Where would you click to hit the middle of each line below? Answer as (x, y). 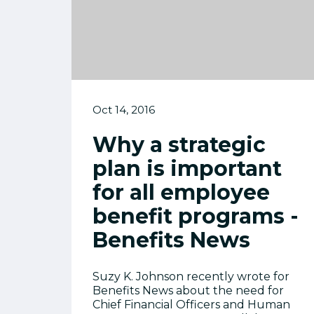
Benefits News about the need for (188, 291)
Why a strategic (179, 145)
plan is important (187, 169)
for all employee (181, 192)
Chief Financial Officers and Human (191, 305)
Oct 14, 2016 (124, 110)
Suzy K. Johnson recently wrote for (191, 277)
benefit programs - (196, 216)
